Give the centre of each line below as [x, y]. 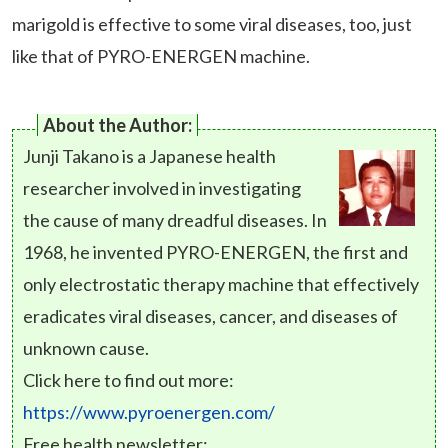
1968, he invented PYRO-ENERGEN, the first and [215, 252]
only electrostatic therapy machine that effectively [221, 284]
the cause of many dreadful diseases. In [175, 220]
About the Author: [117, 125]
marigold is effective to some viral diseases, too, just [212, 24]
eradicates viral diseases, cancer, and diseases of [210, 316]
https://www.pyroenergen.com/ [149, 412]
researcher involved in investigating [162, 188]
